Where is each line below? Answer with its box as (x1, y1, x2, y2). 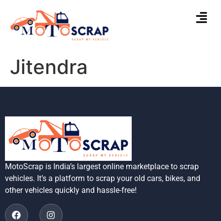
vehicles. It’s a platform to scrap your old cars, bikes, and (5, 174, 200, 184)
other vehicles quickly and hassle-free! (5, 185, 137, 195)
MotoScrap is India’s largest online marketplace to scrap (5, 162, 199, 172)
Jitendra (10, 54, 88, 79)
